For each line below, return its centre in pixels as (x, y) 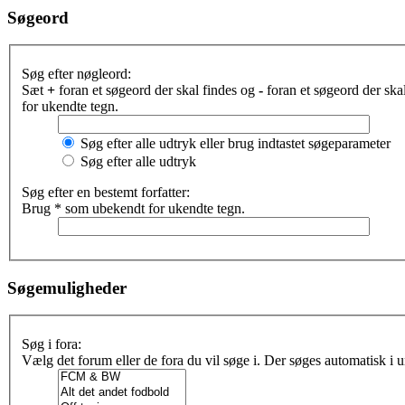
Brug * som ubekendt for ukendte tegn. (133, 208)
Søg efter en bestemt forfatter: (106, 192)
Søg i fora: (52, 344)
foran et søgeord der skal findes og (157, 90)
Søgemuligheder (67, 287)
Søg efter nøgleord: (76, 74)
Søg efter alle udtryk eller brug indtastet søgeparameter (234, 143)
